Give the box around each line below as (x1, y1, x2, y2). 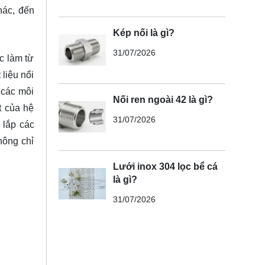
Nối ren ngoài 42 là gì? (112, 94, 213, 105)
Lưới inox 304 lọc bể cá (112, 161, 218, 172)
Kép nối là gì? (112, 27, 174, 38)
